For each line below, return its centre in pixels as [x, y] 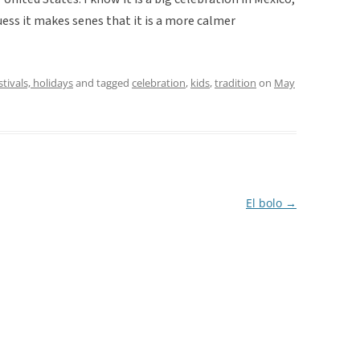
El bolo [265, 202]
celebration [159, 82]
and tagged [102, 82]
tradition [235, 82]
